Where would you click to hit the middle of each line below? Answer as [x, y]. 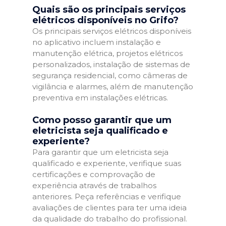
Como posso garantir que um [102, 120]
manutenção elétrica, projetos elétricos [107, 53]
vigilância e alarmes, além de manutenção [113, 87]
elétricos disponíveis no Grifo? [105, 20]
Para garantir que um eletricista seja [100, 152]
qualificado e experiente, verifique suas [107, 163]
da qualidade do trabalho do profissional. [110, 218]
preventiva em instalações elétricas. [100, 98]
